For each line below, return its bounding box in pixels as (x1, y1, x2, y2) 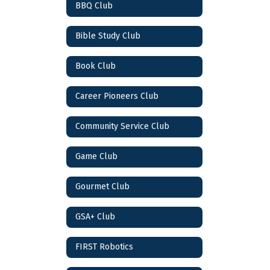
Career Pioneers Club (75, 91, 159, 102)
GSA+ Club (75, 212, 115, 222)
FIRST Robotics (75, 242, 133, 253)
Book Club (75, 61, 116, 72)
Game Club (75, 151, 118, 162)
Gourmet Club (75, 181, 130, 192)
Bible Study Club (75, 31, 140, 42)
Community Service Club (75, 121, 169, 132)
